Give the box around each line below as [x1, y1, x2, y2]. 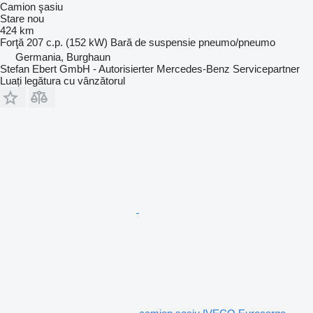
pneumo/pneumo [198, 36, 275, 48]
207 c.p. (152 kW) [27, 36, 108, 48]
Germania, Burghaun [15, 50, 110, 63]
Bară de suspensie [110, 36, 196, 48]
